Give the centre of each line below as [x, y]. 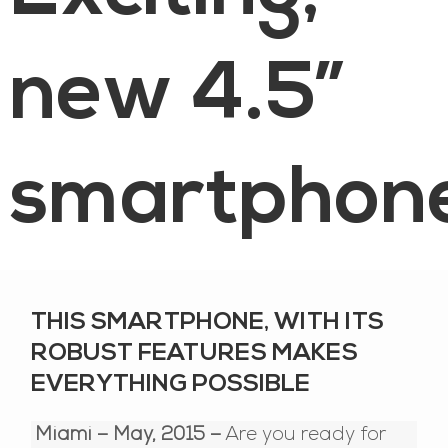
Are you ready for [304, 436]
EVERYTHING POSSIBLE [171, 384]
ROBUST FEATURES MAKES [195, 353]
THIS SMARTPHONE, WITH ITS [208, 322]
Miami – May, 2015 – [128, 436]
